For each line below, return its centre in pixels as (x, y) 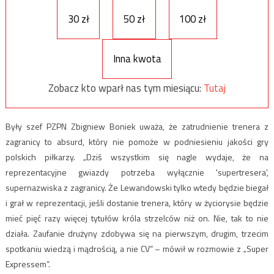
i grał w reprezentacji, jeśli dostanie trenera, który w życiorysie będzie (137, 202)
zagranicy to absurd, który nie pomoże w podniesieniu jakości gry (137, 141)
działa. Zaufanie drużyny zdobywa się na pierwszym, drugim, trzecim (137, 233)
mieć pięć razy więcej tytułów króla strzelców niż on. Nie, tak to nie (137, 218)
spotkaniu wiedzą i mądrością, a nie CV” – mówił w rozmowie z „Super (137, 248)
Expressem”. (28, 264)
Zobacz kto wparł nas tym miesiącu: (126, 88)
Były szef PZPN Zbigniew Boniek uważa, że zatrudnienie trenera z (137, 126)
